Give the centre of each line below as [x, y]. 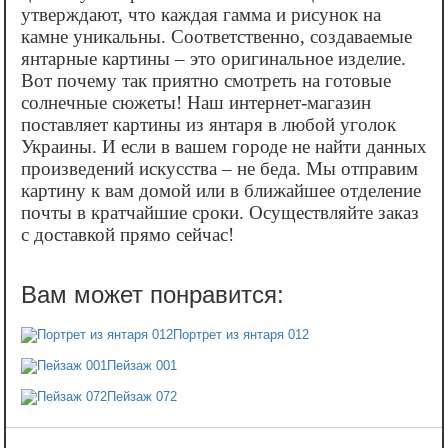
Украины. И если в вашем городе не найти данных [224, 146]
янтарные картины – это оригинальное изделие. [213, 58]
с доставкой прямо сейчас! [127, 234]
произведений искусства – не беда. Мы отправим [219, 168]
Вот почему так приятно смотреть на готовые [206, 80]
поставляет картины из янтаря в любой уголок [208, 124]
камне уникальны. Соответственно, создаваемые [216, 36]
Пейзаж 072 [142, 396]
